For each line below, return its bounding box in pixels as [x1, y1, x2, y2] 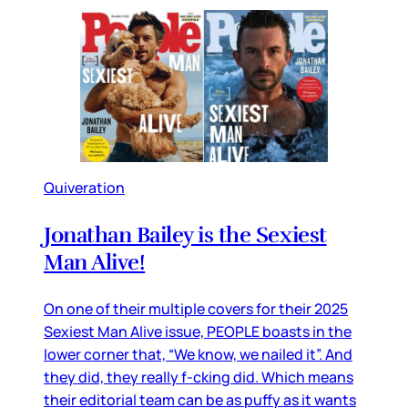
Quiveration [44, 177, 125, 198]
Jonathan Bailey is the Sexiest [44, 220, 327, 249]
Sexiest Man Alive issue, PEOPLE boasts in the [44, 321, 352, 342]
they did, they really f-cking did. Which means [44, 366, 353, 387]
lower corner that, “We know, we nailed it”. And [44, 343, 352, 364]
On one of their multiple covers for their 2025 [44, 298, 348, 319]
